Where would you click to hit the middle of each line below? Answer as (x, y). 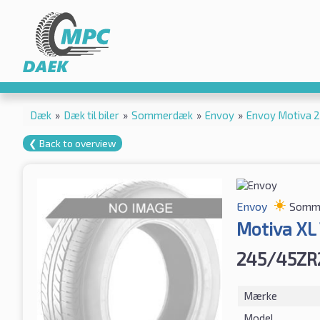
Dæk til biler (91, 115)
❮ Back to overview (72, 143)
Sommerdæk (162, 115)
